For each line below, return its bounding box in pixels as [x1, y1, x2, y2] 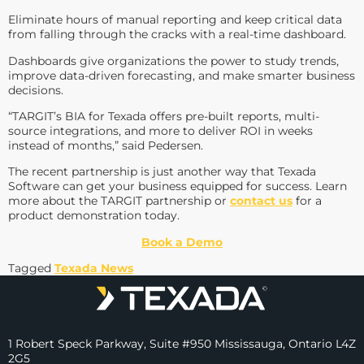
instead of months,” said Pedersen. [8, 138, 203, 154]
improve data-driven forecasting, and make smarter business [8, 67, 355, 83]
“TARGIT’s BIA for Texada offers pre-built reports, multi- [8, 109, 319, 124]
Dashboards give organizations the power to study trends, [8, 53, 339, 68]
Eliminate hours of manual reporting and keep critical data [8, 12, 342, 28]
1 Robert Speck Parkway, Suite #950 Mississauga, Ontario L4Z [8, 336, 356, 352]
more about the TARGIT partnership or [8, 193, 230, 209]
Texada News [54, 261, 133, 276]
